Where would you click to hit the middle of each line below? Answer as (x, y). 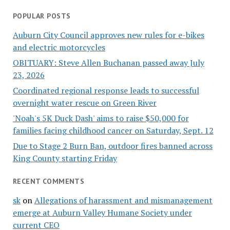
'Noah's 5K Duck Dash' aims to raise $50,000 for (101, 118)
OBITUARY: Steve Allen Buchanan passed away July (108, 63)
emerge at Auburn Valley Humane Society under (102, 212)
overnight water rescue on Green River (84, 103)
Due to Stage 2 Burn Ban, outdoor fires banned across (112, 146)
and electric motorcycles (59, 47)
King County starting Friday (65, 158)
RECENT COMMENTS (49, 181)
